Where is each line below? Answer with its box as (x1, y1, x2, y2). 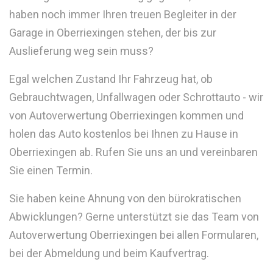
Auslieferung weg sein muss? (9, 44, 154, 57)
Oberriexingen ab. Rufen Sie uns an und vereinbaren (9, 145, 258, 158)
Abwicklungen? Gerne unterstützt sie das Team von (9, 210, 259, 223)
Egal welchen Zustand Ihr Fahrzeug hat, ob (9, 72, 213, 85)
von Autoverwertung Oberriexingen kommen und (9, 108, 244, 122)
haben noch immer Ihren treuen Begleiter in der (9, 7, 236, 21)
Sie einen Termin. (9, 163, 93, 177)
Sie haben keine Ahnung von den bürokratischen (9, 191, 241, 205)
